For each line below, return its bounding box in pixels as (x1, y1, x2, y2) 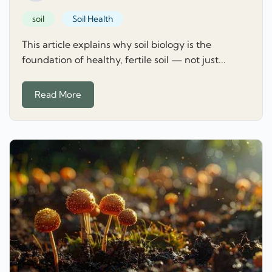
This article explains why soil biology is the (22, 38, 211, 50)
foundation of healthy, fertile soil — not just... (22, 53, 226, 66)
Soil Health (72, 13, 113, 25)
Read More (35, 89, 81, 101)
